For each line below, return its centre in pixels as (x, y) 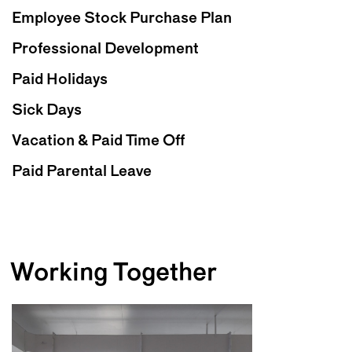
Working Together (114, 274)
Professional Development (105, 50)
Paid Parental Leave (82, 172)
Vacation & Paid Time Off (98, 142)
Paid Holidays (60, 81)
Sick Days (47, 111)
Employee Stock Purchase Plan (122, 19)
